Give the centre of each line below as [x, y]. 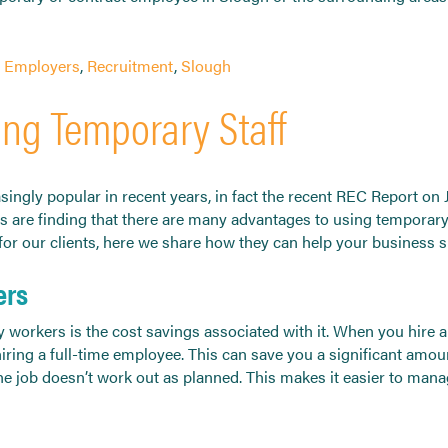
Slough [206, 65]
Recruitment [130, 65]
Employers [42, 65]
